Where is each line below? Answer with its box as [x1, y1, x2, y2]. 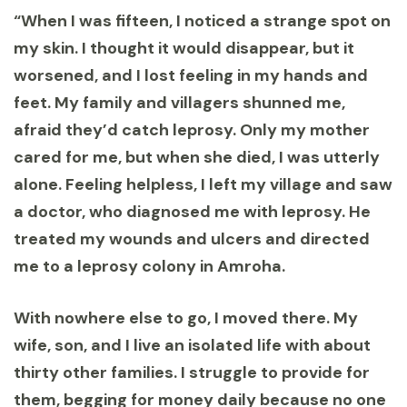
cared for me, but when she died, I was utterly [14, 146, 380, 169]
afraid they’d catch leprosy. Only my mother [14, 119, 370, 142]
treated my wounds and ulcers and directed [14, 228, 370, 251]
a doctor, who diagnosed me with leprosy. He [14, 201, 371, 223]
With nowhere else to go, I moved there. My [14, 307, 358, 330]
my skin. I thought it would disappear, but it [14, 37, 354, 60]
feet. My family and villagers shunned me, [14, 92, 345, 114]
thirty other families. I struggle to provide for [14, 362, 370, 384]
